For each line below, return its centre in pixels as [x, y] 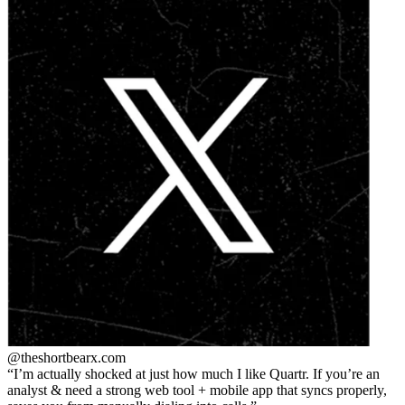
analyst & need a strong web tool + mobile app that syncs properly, [197, 390]
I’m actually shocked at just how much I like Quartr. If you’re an [197, 373]
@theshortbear [49, 357]
